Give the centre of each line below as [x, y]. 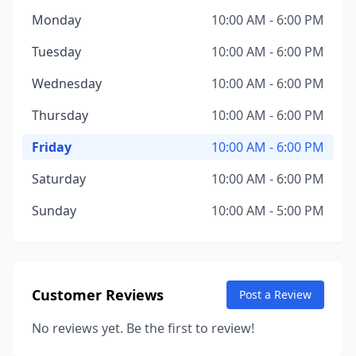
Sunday [54, 211]
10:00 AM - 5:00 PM [268, 211]
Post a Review [275, 294]
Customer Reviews [98, 295]
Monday [56, 20]
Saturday [59, 179]
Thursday [60, 115]
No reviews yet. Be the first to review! [143, 328]
